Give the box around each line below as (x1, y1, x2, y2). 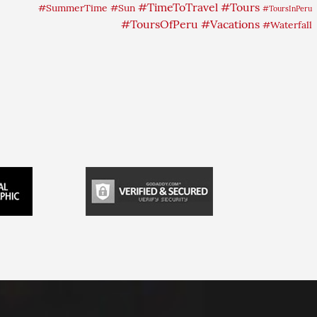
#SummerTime (38, 1, 108, 14)
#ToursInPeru (263, 4, 312, 13)
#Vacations (201, 17, 260, 31)
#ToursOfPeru (121, 17, 198, 31)
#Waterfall (263, 18, 312, 31)
